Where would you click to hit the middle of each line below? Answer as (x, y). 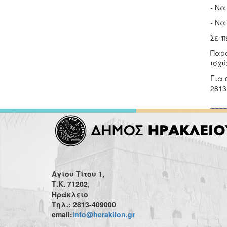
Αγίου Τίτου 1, (78, 174)
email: (62, 214)
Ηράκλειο (70, 194)
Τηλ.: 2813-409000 (84, 204)
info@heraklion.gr (104, 214)
